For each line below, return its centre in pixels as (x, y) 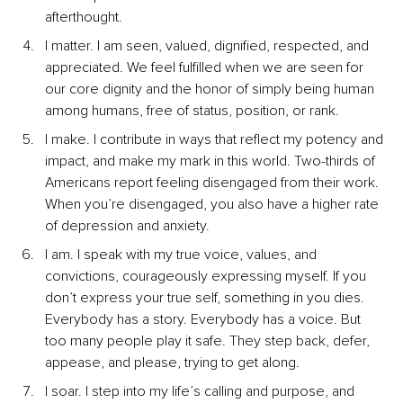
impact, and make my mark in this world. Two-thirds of (212, 161)
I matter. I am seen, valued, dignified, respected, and (209, 46)
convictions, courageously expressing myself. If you (207, 277)
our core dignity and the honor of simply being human (211, 90)
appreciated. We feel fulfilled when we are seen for (206, 68)
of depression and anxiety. (127, 226)
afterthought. (84, 18)
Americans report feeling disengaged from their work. (214, 183)
